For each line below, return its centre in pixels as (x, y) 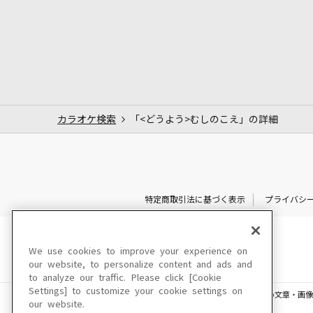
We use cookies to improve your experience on (138, 251)
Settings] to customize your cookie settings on (136, 291)
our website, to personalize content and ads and (140, 264)
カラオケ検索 (87, 119)
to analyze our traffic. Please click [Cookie (125, 278)
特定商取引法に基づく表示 (195, 199)
